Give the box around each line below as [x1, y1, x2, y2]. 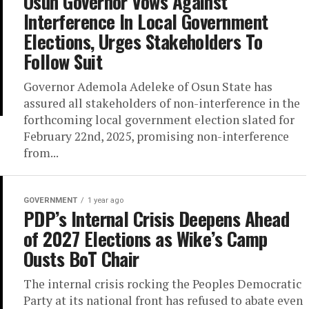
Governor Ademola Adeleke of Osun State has [23, 79, 272, 94]
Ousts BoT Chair [23, 245, 139, 272]
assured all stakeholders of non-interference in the [23, 95, 300, 111]
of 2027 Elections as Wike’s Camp [23, 225, 268, 252]
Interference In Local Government [23, 8, 268, 35]
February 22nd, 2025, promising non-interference [23, 128, 289, 144]
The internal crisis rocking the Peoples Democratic [23, 276, 301, 292]
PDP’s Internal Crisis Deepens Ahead [23, 205, 289, 232]
